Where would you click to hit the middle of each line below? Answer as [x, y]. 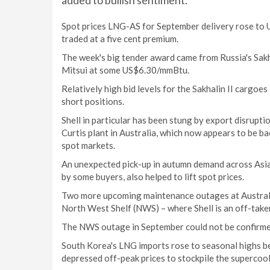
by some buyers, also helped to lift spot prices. [153, 177]
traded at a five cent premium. [120, 39]
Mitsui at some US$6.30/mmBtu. [125, 70]
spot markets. [88, 145]
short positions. [93, 101]
